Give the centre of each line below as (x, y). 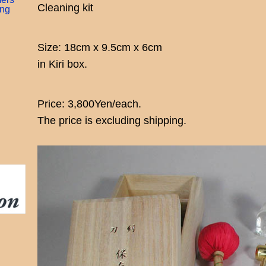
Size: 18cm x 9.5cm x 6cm (100, 47)
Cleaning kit (66, 7)
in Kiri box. (63, 64)
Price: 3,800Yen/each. (90, 104)
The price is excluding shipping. (112, 120)
